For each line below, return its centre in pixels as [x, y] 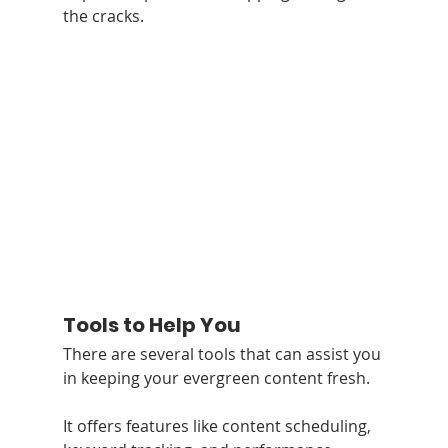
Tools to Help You [151, 324]
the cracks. [103, 15]
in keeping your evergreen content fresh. [218, 377]
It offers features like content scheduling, [218, 425]
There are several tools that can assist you [223, 353]
